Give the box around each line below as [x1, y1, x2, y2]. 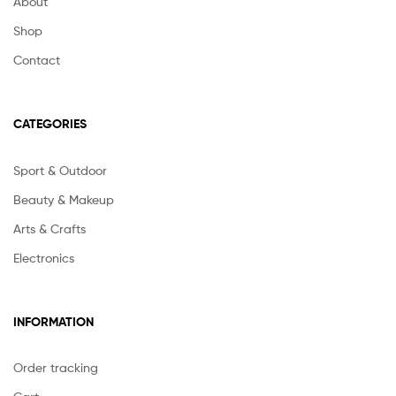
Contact [13, 51, 60, 67]
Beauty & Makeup [13, 191, 114, 207]
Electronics [13, 249, 74, 265]
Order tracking [13, 360, 98, 376]
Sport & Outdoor [13, 162, 107, 178]
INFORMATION [13, 313, 94, 330]
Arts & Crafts [13, 220, 86, 236]
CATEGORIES [13, 115, 87, 132]
